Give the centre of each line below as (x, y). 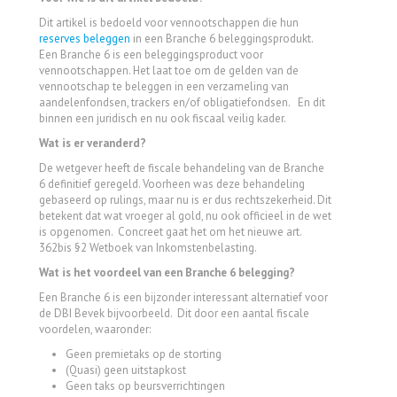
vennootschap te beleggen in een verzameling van (164, 86)
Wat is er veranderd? (93, 143)
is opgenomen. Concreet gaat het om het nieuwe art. (170, 232)
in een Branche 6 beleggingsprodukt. (223, 39)
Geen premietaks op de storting (144, 354)
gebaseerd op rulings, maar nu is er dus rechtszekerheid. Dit (185, 200)
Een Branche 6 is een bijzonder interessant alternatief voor (183, 297)
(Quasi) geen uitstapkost (126, 370)
